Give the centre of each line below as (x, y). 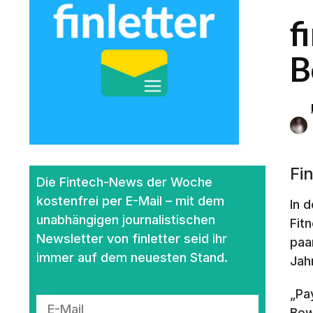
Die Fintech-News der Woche (124, 182)
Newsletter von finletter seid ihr (132, 238)
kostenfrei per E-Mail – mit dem (130, 201)
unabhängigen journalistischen (126, 219)
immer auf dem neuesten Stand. (132, 257)
